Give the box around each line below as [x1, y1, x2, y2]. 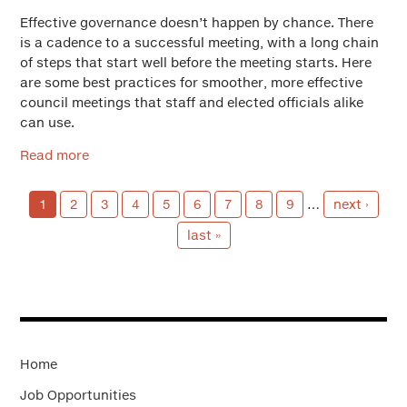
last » [186, 227, 221, 243]
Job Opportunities [20, 387, 136, 402]
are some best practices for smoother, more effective [20, 74, 362, 90]
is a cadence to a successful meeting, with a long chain [20, 35, 379, 50]
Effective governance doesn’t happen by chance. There [20, 15, 373, 30]
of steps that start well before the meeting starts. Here [20, 55, 372, 70]
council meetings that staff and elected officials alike [20, 94, 363, 110]
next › [333, 196, 369, 212]
